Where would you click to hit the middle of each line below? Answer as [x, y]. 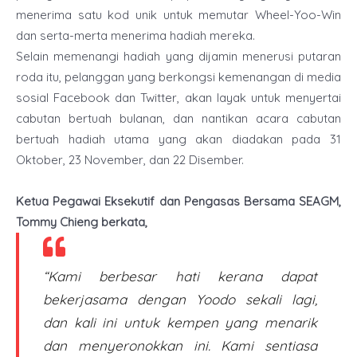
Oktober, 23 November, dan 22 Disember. [131, 160]
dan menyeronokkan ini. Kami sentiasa [180, 346]
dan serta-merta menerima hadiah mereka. [137, 36]
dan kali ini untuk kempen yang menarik [180, 323]
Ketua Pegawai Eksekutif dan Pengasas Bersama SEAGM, [178, 202]
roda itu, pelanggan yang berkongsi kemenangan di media [178, 77]
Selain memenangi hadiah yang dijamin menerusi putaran [178, 57]
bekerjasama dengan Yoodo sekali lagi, [180, 300]
